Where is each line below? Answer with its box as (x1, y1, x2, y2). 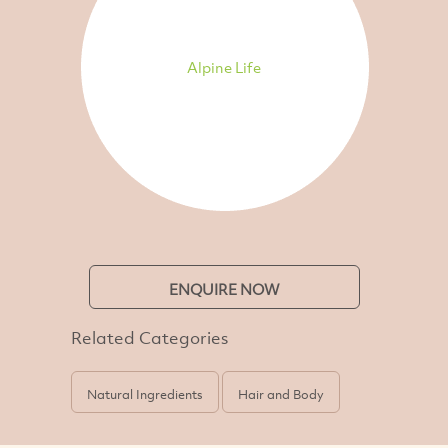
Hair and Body (238, 384, 325, 403)
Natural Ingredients (87, 384, 204, 403)
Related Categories (71, 325, 229, 349)
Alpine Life (187, 57, 261, 78)
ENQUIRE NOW (168, 278, 280, 299)
